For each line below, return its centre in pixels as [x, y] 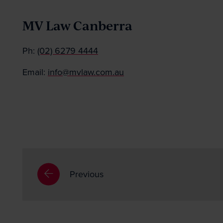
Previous [87, 174]
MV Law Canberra [77, 25]
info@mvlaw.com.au [86, 72]
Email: [35, 72]
